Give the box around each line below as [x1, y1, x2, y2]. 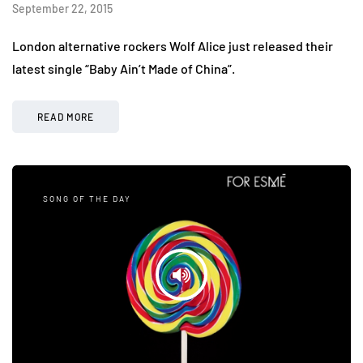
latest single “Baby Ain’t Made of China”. [12, 60, 235, 76]
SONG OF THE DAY [43, 193, 131, 203]
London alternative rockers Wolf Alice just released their [12, 37, 333, 53]
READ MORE [37, 110, 94, 122]
